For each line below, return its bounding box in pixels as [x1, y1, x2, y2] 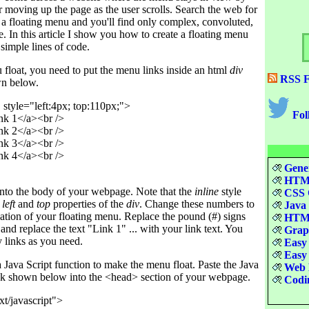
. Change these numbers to [139, 198, 255, 210]
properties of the [50, 198, 126, 210]
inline [195, 186, 219, 197]
